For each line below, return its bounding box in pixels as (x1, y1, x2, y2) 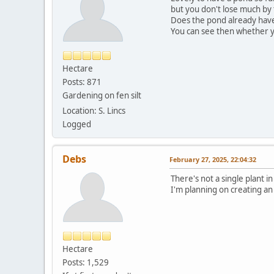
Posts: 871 (62, 76, 102, 87)
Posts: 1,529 (62, 256, 109, 268)
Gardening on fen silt (62, 89, 141, 101)
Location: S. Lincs (62, 105, 125, 116)
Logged (62, 118, 91, 130)
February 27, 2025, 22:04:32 (169, 154, 256, 164)
